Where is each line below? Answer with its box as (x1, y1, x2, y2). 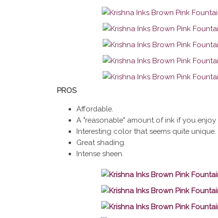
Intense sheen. (76, 149, 124, 158)
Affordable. (76, 105, 113, 113)
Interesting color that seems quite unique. (76, 127, 216, 136)
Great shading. (76, 138, 126, 147)
